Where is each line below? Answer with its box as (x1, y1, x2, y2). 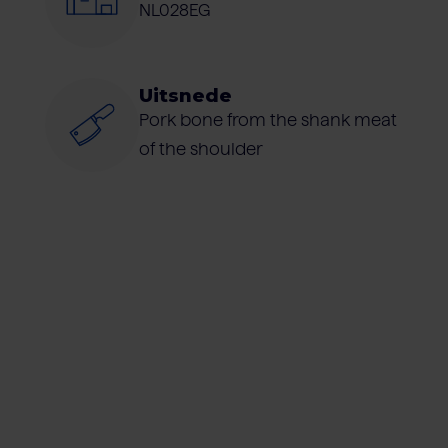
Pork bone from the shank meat (138, 109, 397, 130)
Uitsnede (138, 83, 232, 107)
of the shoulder (138, 138, 263, 159)
